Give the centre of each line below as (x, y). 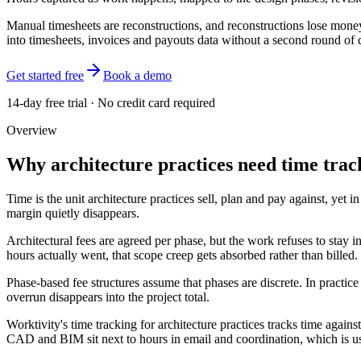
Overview (32, 130)
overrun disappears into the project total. (108, 297)
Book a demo (137, 75)
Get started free (45, 75)
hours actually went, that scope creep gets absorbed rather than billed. (182, 255)
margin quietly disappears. (73, 213)
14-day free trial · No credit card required (111, 102)
